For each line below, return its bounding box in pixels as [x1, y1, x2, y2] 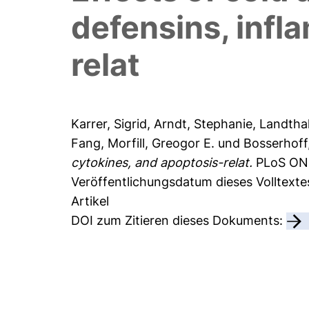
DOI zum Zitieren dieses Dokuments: [71, 213, 287, 228]
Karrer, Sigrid [71, 117, 148, 132]
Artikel [71, 194, 110, 209]
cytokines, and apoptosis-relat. [71, 155, 253, 170]
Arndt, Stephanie [154, 117, 253, 132]
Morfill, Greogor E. [108, 136, 215, 151]
